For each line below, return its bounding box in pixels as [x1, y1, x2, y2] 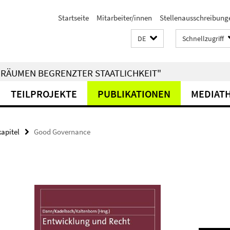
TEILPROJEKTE [11, 87, 77, 100]
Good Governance [34, 127, 90, 137]
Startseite [58, 13, 89, 23]
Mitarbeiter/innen [97, 13, 152, 23]
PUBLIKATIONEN [98, 87, 170, 100]
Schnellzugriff [182, 34, 224, 43]
